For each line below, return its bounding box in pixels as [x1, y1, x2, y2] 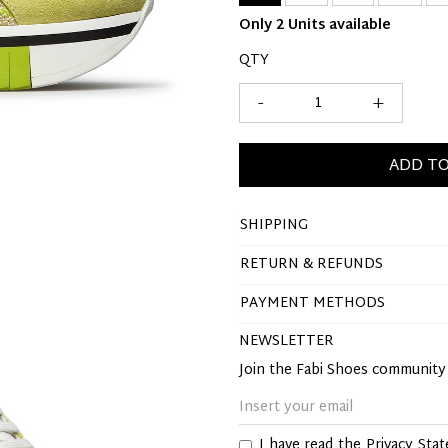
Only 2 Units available [239, 13, 391, 38]
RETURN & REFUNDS [240, 252, 383, 277]
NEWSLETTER [239, 329, 334, 354]
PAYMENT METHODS [240, 291, 385, 316]
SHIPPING [240, 213, 308, 238]
